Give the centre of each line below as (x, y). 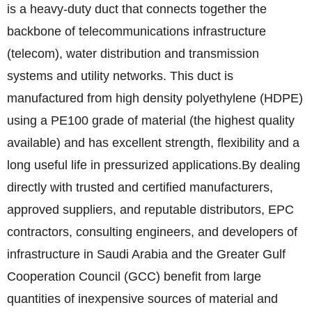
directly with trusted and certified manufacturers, (140, 187)
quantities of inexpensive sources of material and (142, 299)
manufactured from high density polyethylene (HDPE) (155, 98)
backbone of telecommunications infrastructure (136, 31)
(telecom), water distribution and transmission (133, 54)
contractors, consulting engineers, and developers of (152, 232)
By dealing (271, 165)
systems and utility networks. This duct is (120, 76)
